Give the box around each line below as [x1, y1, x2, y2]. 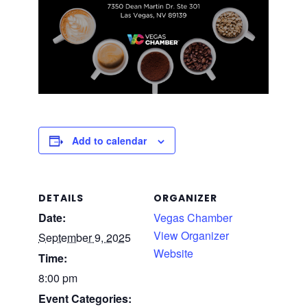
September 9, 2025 [38, 229, 131, 245]
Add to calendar [71, 133, 147, 147]
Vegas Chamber [153, 209, 232, 225]
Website [153, 245, 193, 261]
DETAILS [38, 191, 84, 205]
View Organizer [153, 227, 229, 243]
